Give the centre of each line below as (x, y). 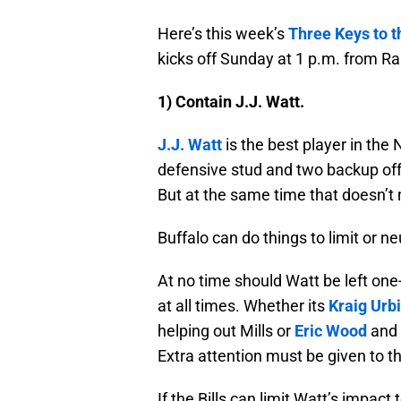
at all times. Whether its (243, 306)
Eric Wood (331, 331)
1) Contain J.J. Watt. (231, 102)
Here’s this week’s (223, 34)
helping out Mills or (226, 331)
